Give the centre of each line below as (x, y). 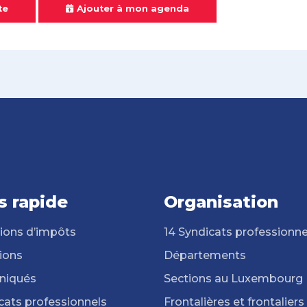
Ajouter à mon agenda (133, 9)
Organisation (221, 202)
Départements (205, 255)
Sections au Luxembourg (233, 279)
